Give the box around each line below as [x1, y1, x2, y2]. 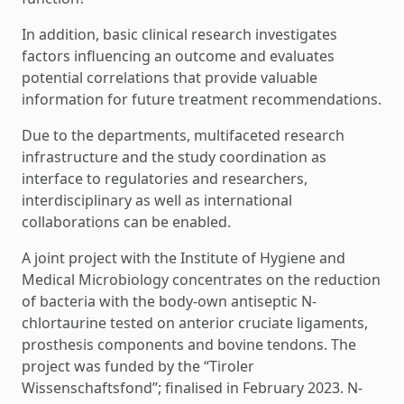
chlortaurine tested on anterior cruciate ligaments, [22, 312, 368, 333]
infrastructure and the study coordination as [22, 146, 326, 167]
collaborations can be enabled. [22, 211, 231, 232]
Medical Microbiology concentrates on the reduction [22, 269, 381, 289]
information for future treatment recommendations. [22, 88, 381, 109]
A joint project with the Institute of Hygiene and [22, 247, 345, 268]
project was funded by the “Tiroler [22, 355, 254, 376]
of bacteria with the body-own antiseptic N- [22, 290, 317, 311]
